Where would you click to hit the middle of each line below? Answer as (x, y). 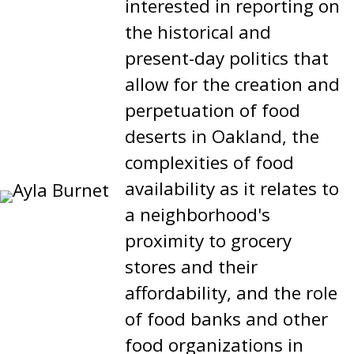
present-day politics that (227, 58)
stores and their (191, 266)
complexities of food (209, 162)
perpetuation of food (213, 110)
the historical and (198, 32)
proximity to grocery (208, 240)
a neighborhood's (198, 214)
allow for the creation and (232, 84)
